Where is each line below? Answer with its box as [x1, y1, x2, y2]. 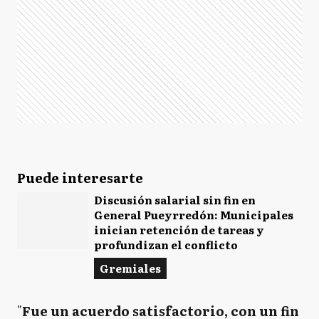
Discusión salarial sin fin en [94, 191, 256, 208]
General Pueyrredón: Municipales [94, 206, 293, 223]
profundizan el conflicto [94, 236, 238, 253]
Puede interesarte [17, 167, 143, 187]
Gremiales [100, 259, 161, 276]
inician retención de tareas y [94, 221, 264, 238]
